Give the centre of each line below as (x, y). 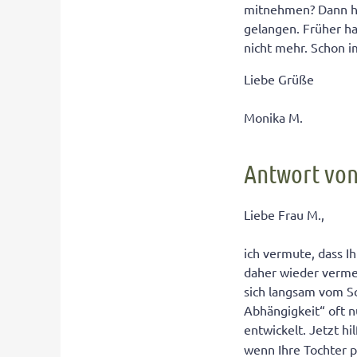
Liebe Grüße (279, 79)
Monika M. (274, 118)
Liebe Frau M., (284, 215)
